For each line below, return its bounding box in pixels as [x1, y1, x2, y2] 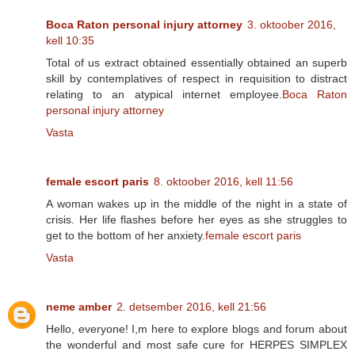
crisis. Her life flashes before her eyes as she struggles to [46, 212, 347, 226]
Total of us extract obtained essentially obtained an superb [46, 55, 347, 69]
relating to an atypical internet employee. [46, 87, 282, 101]
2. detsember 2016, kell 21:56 [116, 300, 266, 313]
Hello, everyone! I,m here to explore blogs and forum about [46, 322, 347, 335]
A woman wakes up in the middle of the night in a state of [46, 197, 347, 210]
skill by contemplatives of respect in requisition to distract [46, 71, 347, 85]
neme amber [46, 300, 112, 313]
